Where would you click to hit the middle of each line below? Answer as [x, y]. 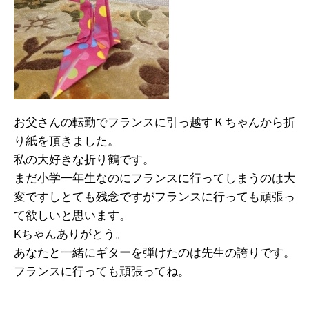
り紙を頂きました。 [67, 141]
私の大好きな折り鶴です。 [84, 160]
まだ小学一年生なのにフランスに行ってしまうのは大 [154, 179]
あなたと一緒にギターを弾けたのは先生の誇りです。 [154, 253]
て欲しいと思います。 [72, 216]
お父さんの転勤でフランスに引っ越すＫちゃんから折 [154, 123]
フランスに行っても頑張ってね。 [102, 272]
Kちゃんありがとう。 [70, 235]
